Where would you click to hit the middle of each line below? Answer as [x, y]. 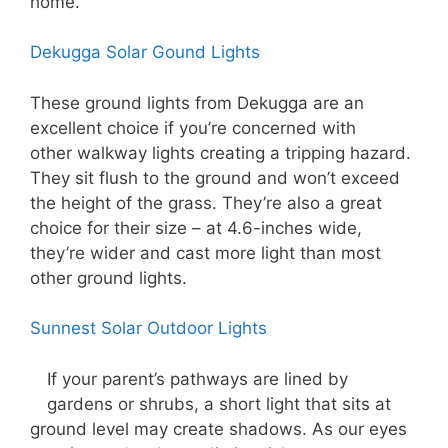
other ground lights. [108, 277]
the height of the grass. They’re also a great [206, 202]
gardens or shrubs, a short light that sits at [219, 403]
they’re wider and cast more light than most [205, 252]
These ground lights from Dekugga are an [197, 102]
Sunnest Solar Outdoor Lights [148, 328]
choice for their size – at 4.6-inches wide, [196, 227]
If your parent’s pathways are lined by [197, 378]
